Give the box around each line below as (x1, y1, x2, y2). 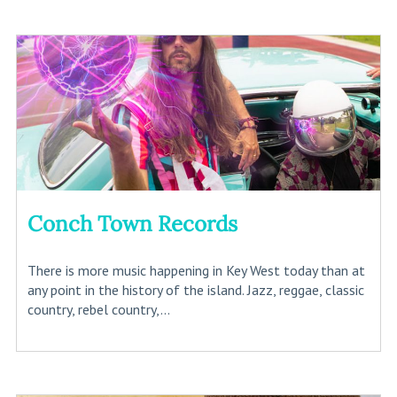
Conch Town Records (27, 209, 237, 237)
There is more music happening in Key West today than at (27, 261, 365, 279)
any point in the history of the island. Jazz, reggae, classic (27, 280, 364, 299)
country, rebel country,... (27, 300, 170, 318)
